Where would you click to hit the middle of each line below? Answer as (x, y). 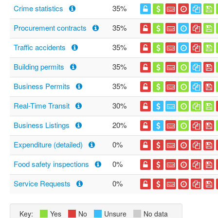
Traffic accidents (41, 47)
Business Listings (43, 125)
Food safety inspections (52, 164)
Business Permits (43, 86)
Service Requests (43, 183)
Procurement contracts (51, 27)
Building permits (40, 66)
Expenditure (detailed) (49, 144)
